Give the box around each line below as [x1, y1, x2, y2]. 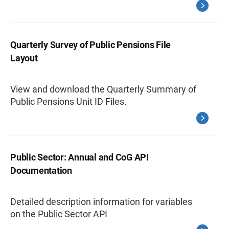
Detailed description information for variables [10, 196, 192, 207]
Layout [10, 53, 38, 63]
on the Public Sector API [10, 209, 107, 219]
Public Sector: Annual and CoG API [10, 152, 149, 163]
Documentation [10, 165, 72, 176]
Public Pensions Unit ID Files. [10, 96, 127, 107]
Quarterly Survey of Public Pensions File [10, 39, 171, 50]
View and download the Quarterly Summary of [10, 84, 196, 95]
